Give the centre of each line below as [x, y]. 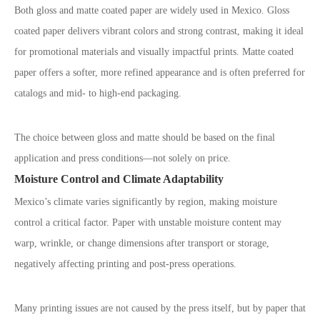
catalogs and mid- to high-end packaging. [98, 93]
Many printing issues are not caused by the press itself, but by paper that [160, 308]
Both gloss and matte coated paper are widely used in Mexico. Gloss [152, 10]
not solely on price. [192, 158]
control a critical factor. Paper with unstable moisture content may [148, 222]
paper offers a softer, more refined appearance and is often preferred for [160, 72]
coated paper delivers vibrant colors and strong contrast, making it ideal [159, 31]
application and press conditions [79, 158]
